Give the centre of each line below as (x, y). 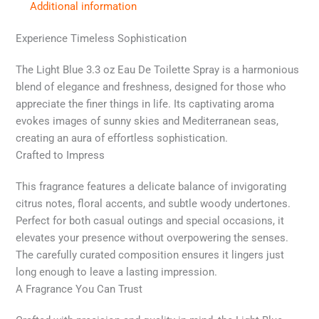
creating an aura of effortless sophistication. (122, 138)
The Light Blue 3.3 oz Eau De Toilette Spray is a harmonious (158, 70)
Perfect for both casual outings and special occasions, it (150, 221)
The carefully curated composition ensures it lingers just (150, 255)
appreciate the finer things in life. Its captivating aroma (145, 104)
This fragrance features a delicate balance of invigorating (151, 187)
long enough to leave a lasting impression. (117, 272)
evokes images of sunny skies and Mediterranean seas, (147, 121)
